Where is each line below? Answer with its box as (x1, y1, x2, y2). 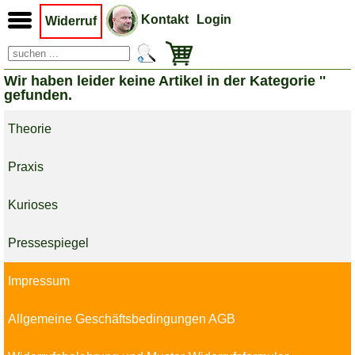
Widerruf (45, 14, 97, 28)
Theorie (8, 122, 52, 136)
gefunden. (4, 87, 72, 103)
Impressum (8, 274, 70, 288)
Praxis (8, 160, 44, 174)
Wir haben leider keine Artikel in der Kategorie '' (4, 73, 326, 89)
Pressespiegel (8, 236, 89, 250)
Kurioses (8, 198, 58, 212)
